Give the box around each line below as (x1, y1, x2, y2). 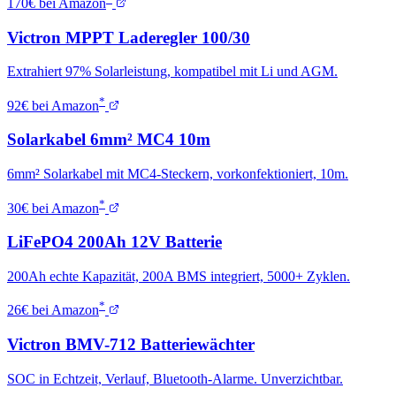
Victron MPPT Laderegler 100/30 (7, 27, 250, 47)
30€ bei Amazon (7, 200, 99, 216)
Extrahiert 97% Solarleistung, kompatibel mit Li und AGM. (7, 64, 338, 80)
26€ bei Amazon (7, 302, 99, 318)
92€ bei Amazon (7, 97, 99, 113)
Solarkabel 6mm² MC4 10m (7, 130, 210, 149)
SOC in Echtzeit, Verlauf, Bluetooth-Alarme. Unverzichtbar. (7, 370, 343, 386)
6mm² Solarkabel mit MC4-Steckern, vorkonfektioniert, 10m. (7, 166, 348, 182)
